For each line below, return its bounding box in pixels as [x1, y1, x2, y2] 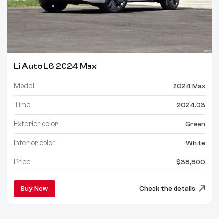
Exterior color [13, 119, 58, 128]
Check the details [139, 184, 196, 193]
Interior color [13, 138, 55, 147]
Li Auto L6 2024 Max [13, 61, 97, 71]
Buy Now [21, 184, 48, 193]
